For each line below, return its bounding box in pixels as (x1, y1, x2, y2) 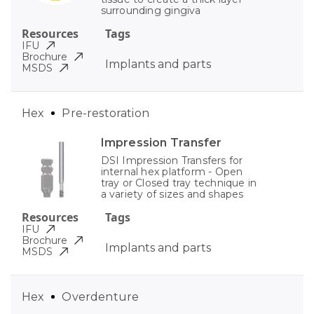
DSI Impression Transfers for (100, 153, 243, 167)
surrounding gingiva (100, 4, 201, 17)
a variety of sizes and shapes (100, 187, 244, 200)
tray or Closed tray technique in (100, 176, 257, 189)
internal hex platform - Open (100, 165, 243, 178)
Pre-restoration (62, 106, 149, 120)
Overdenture (62, 289, 139, 303)
